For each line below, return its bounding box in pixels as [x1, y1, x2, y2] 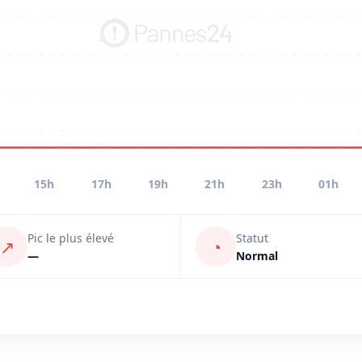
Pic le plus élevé [27, 229, 114, 246]
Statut [236, 229, 268, 246]
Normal [236, 247, 278, 263]
